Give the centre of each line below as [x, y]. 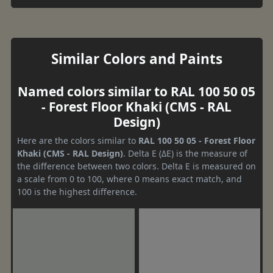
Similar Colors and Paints [136, 58]
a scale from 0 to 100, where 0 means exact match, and [129, 179]
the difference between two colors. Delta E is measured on [136, 166]
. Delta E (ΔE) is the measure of [185, 153]
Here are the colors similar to [78, 140]
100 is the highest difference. [77, 191]
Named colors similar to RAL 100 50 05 [136, 91]
